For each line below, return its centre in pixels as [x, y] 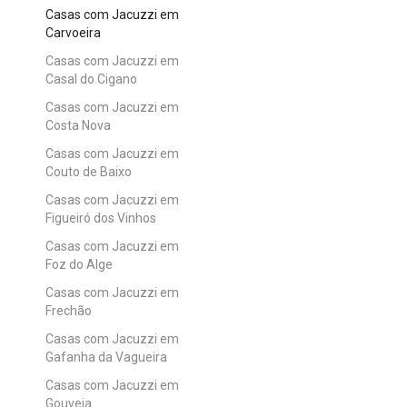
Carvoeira [73, 32]
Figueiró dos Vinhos [101, 218]
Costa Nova [78, 125]
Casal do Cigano [91, 79]
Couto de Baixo [89, 171]
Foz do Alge [79, 264]
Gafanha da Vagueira [106, 357]
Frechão [69, 310]
